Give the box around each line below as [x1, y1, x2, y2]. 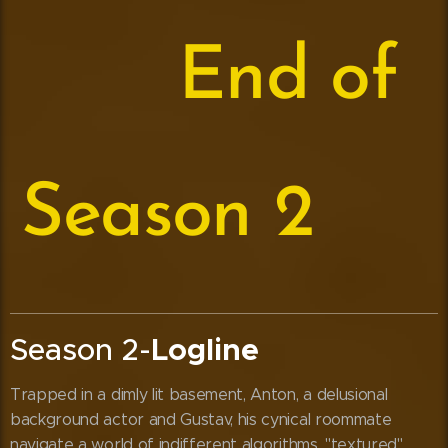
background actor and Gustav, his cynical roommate [10, 410, 392, 430]
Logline [151, 331, 259, 370]
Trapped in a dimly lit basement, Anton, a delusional [10, 385, 388, 405]
